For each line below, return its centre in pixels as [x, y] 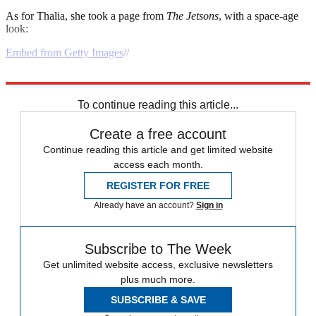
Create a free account [158, 134]
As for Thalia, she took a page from [86, 16]
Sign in [209, 205]
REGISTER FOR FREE [158, 185]
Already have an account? [145, 205]
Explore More [37, 76]
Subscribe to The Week [158, 249]
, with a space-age [259, 16]
